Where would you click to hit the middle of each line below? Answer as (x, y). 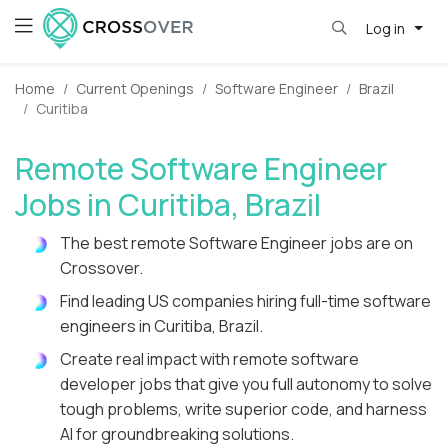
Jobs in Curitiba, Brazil (168, 205)
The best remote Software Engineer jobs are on (236, 243)
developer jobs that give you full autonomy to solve (246, 384)
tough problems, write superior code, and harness (243, 409)
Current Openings (135, 89)
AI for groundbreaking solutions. (177, 434)
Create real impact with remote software (209, 359)
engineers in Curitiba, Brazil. (161, 326)
